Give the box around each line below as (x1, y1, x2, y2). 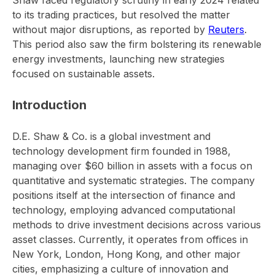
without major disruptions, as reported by (12, 23, 208, 36)
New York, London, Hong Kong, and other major (12, 248, 241, 261)
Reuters (208, 23, 244, 36)
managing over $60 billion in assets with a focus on (12, 160, 252, 172)
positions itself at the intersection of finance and (12, 189, 235, 202)
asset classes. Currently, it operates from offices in (12, 233, 248, 246)
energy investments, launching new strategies (12, 53, 225, 66)
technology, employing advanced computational (12, 204, 235, 217)
